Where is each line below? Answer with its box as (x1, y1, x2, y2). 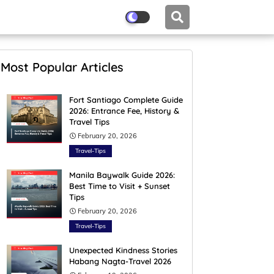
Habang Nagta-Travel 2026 (69, 256, 171, 266)
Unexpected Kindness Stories (69, 245, 177, 255)
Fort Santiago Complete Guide (69, 95, 183, 105)
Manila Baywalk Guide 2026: (69, 170, 175, 180)
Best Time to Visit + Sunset (69, 181, 170, 191)
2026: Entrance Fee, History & (69, 106, 179, 116)
